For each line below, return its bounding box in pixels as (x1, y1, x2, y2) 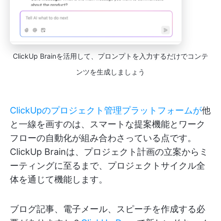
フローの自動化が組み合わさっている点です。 (10, 132, 196, 143)
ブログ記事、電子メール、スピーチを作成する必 (10, 203, 205, 214)
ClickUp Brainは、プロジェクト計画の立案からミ (10, 146, 208, 157)
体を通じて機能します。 (10, 174, 108, 184)
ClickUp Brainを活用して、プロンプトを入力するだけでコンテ (13, 51, 208, 60)
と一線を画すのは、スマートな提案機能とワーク (10, 118, 205, 129)
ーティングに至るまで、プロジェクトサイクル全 (10, 160, 205, 171)
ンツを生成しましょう (76, 67, 145, 76)
